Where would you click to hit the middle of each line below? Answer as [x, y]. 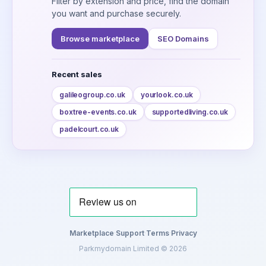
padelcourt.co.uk [89, 129]
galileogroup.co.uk [92, 94]
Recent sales [77, 74]
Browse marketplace [100, 38]
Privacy [184, 233]
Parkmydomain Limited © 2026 [133, 248]
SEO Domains [183, 38]
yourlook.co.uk [167, 94]
